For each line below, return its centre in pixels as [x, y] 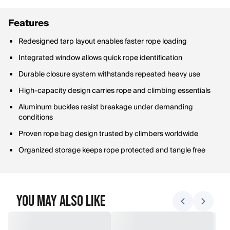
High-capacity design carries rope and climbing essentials [114, 91]
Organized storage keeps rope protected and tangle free [112, 150]
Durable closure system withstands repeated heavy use [109, 74]
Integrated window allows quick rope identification [100, 58]
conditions [36, 118]
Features [28, 23]
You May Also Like [61, 201]
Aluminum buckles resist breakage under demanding [106, 107]
